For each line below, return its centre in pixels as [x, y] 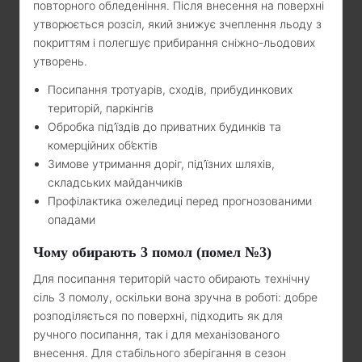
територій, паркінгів [101, 107]
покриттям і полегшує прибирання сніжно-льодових [174, 42]
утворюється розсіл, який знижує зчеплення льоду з [177, 23]
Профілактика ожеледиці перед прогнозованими [180, 200]
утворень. [60, 61]
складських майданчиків [115, 182]
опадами [72, 219]
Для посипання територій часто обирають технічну [172, 278]
